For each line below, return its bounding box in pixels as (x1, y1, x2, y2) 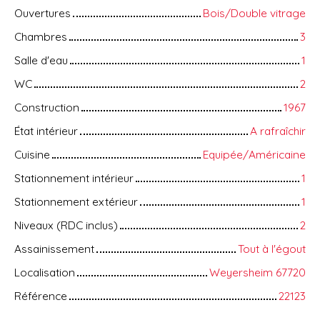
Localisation (14, 265, 75, 280)
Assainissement (14, 241, 94, 256)
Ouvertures (14, 6, 71, 21)
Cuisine (14, 147, 50, 162)
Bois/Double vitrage (203, 6, 306, 21)
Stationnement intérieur (14, 171, 134, 186)
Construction (14, 100, 79, 115)
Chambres (14, 29, 67, 44)
